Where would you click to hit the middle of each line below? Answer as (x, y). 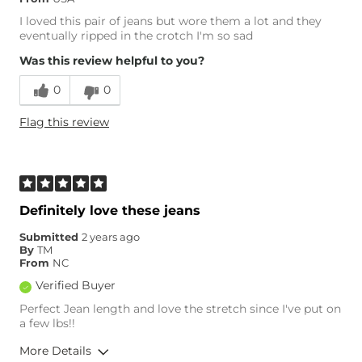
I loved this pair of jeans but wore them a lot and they (170, 21)
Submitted (51, 238)
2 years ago (111, 238)
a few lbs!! (47, 324)
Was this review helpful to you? (112, 61)
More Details (55, 351)
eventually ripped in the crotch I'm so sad (136, 36)
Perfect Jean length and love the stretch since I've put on (180, 309)
